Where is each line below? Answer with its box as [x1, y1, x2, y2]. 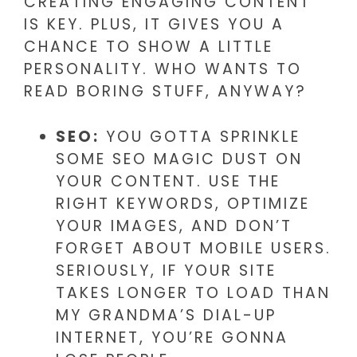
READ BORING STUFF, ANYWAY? [24, 80, 307, 103]
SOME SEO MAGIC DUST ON [56, 147, 303, 170]
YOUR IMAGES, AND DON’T [56, 214, 292, 237]
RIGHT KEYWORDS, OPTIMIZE [56, 192, 310, 214]
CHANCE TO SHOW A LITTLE [24, 36, 273, 58]
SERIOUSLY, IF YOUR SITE [56, 259, 277, 281]
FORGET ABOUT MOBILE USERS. [56, 237, 331, 259]
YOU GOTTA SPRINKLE [100, 125, 300, 147]
